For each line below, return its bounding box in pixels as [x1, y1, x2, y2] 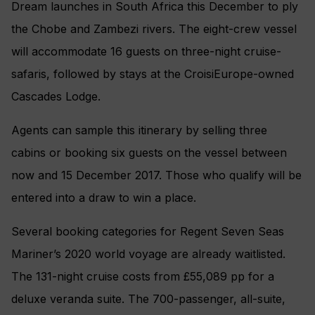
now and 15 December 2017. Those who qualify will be [11, 167, 302, 182]
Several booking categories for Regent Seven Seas [11, 224, 284, 238]
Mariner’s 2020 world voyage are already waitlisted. [11, 246, 285, 261]
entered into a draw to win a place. [11, 190, 196, 205]
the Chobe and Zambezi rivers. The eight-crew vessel [11, 21, 297, 36]
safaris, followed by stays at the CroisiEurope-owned [11, 66, 294, 81]
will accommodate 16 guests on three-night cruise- [11, 44, 281, 58]
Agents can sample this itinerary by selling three [11, 122, 267, 137]
